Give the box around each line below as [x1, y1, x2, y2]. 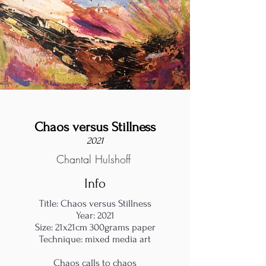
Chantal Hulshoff [56, 151, 131, 166]
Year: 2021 [75, 210, 115, 221]
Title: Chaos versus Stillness [39, 198, 151, 209]
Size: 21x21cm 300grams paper [34, 221, 156, 233]
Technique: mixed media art [39, 233, 151, 245]
